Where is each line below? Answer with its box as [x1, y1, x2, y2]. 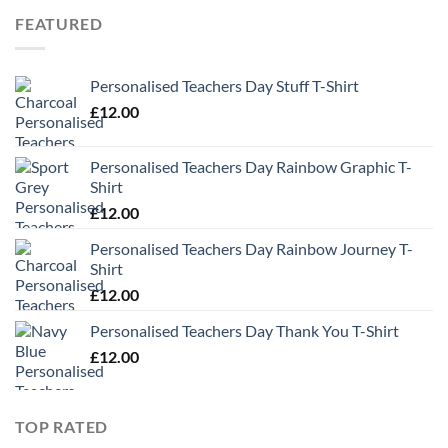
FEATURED [15, 14, 103, 34]
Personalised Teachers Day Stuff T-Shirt [90, 75, 359, 95]
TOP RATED [15, 416, 109, 436]
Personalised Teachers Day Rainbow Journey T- [90, 238, 413, 258]
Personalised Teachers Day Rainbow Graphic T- [90, 156, 412, 176]
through [193, 6, 249, 26]
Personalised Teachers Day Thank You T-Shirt [90, 320, 399, 340]
